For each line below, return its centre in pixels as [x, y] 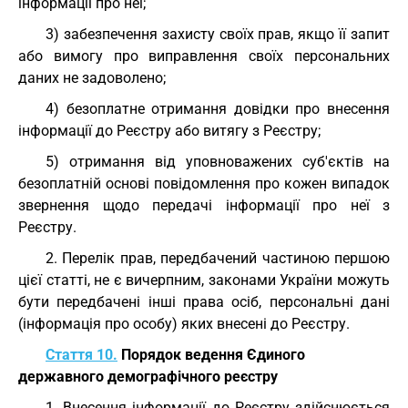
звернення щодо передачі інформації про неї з [204, 205]
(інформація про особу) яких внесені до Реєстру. [184, 324]
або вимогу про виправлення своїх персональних [204, 56]
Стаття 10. [82, 355]
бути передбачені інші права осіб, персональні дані [204, 302]
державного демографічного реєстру [148, 377]
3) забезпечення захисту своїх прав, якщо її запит [218, 34]
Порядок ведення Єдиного [211, 355]
